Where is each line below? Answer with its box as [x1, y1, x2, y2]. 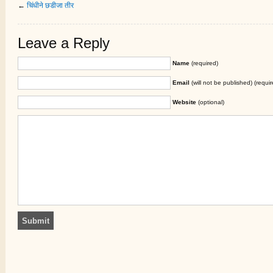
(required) [190, 60, 218, 67]
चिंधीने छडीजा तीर [27, 1, 74, 10]
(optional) [196, 99, 224, 106]
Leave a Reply [18, 35, 110, 52]
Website [172, 99, 196, 106]
